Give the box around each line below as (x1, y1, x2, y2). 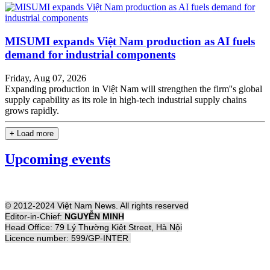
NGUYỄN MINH (64, 212, 124, 222)
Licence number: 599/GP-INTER (5, 233, 131, 243)
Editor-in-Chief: (5, 212, 64, 222)
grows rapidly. (5, 105, 59, 116)
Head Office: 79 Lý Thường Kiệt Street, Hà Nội (5, 222, 182, 233)
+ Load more (10, 128, 54, 138)
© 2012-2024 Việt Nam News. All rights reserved (5, 201, 189, 211)
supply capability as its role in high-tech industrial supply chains (5, 94, 246, 105)
